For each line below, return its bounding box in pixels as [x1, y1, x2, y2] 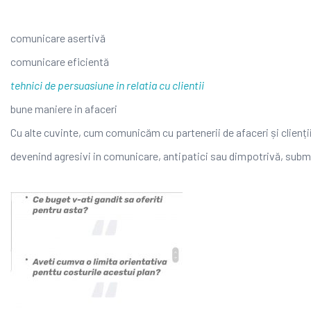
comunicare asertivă [10, 31, 106, 45]
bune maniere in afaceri [10, 102, 117, 116]
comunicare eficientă [10, 55, 109, 69]
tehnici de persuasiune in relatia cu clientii [10, 78, 204, 92]
